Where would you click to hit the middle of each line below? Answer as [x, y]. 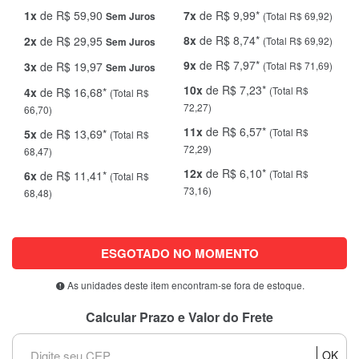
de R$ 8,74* [230, 40]
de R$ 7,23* [236, 89]
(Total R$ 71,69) [298, 65]
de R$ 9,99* [230, 15]
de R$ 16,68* [73, 92]
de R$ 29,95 [71, 40]
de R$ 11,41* [73, 175]
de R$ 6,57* [236, 131]
